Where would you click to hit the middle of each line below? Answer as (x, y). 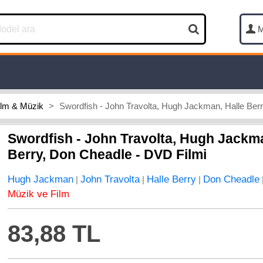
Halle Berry (172, 179)
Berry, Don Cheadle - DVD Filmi (107, 154)
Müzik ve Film (39, 194)
